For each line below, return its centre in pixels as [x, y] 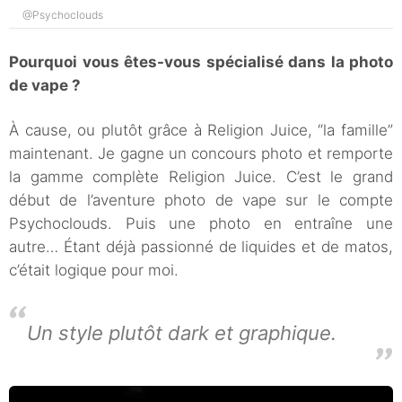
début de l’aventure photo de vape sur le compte [201, 201]
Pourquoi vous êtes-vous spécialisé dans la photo [201, 62]
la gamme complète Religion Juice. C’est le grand [201, 177]
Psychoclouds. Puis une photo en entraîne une [201, 224]
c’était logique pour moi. [94, 271]
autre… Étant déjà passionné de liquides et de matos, [201, 247]
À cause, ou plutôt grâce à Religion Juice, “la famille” [201, 131]
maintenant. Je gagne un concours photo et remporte [201, 154]
